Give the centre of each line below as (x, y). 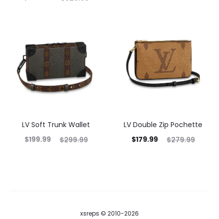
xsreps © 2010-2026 (109, 213)
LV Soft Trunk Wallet (56, 124)
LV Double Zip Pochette (163, 124)
